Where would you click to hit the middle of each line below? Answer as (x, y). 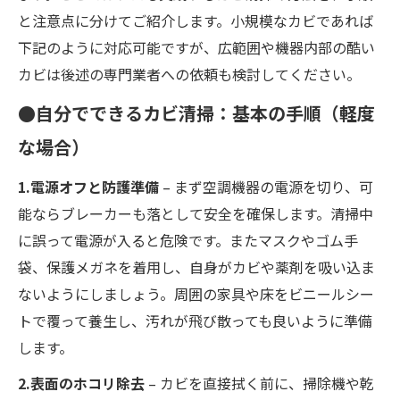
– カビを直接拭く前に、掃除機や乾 (259, 383)
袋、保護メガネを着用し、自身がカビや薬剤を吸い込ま (196, 267)
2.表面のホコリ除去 (81, 383)
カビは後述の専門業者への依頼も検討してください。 (189, 75)
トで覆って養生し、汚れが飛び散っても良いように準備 (195, 321)
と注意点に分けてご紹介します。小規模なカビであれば (196, 21)
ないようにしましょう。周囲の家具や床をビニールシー (196, 294)
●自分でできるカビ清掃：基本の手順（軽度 (196, 113)
